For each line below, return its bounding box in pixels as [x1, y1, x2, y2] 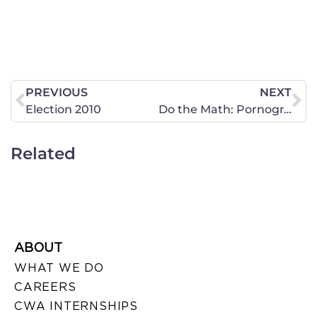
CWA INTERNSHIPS [14, 299, 138, 313]
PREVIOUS [25, 85, 88, 99]
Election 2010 [25, 102, 101, 116]
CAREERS [14, 279, 76, 294]
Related [11, 143, 76, 163]
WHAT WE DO [14, 260, 104, 275]
